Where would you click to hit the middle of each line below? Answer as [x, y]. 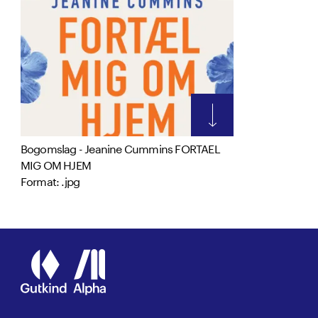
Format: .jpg [50, 180]
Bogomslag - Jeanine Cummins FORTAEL [120, 147]
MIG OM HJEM [55, 163]
